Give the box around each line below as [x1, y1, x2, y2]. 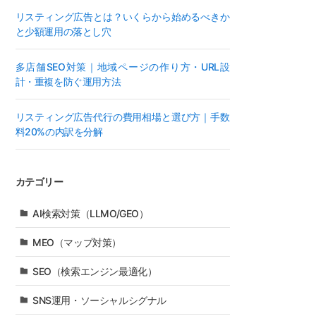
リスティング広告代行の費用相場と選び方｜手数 [15, 111, 230, 123]
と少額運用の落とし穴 [15, 25, 111, 37]
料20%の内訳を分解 [15, 126, 103, 138]
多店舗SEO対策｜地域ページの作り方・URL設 [15, 61, 230, 73]
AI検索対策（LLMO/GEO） [32, 207, 149, 219]
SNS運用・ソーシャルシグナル [32, 293, 166, 306]
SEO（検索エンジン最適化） [32, 265, 157, 277]
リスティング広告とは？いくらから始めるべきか [15, 11, 230, 23]
